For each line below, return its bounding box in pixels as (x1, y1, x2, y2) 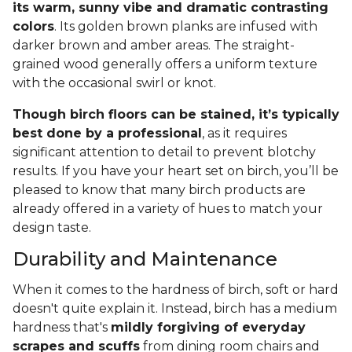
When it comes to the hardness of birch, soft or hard (13, 282, 339, 298)
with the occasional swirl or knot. (13, 75, 219, 91)
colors (13, 19, 54, 35)
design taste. (13, 220, 94, 236)
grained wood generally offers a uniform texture (13, 57, 317, 72)
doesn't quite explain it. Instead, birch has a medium (13, 301, 337, 317)
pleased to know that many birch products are (13, 182, 306, 198)
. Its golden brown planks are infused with (54, 19, 317, 35)
